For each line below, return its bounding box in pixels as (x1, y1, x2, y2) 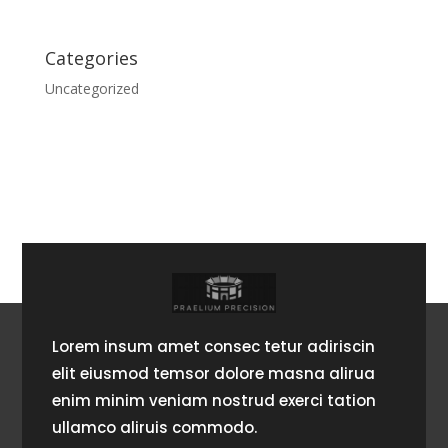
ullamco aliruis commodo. (52, 416, 258, 438)
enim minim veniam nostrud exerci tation (52, 389, 377, 411)
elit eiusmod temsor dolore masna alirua (52, 362, 376, 384)
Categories (44, 46, 138, 71)
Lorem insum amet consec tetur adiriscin (52, 335, 376, 357)
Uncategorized (44, 79, 139, 99)
